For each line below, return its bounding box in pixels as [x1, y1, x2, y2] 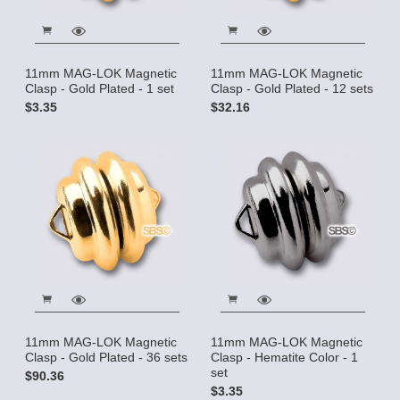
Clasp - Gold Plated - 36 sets [25, 349, 187, 364]
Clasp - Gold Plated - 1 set [25, 80, 174, 96]
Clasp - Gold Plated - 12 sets [211, 80, 373, 96]
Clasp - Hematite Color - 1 [211, 349, 358, 364]
